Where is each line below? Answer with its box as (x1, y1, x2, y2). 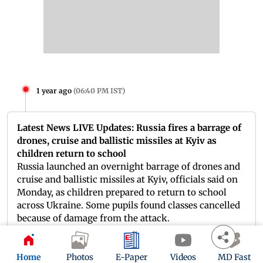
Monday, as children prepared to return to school (17, 187, 227, 198)
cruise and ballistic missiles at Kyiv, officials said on (17, 174, 238, 186)
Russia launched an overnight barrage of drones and (17, 161, 240, 173)
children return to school (17, 148, 126, 160)
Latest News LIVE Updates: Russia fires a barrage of (17, 122, 241, 134)
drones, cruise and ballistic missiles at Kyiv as (17, 135, 217, 147)
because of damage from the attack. (17, 213, 170, 224)
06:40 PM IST (76, 86, 122, 96)
